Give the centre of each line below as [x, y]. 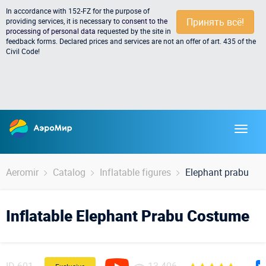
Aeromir [22, 172]
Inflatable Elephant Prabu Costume [128, 216]
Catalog [69, 172]
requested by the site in [133, 31]
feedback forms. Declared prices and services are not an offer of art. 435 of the [131, 41]
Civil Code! [23, 51]
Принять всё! [215, 22]
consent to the [145, 21]
